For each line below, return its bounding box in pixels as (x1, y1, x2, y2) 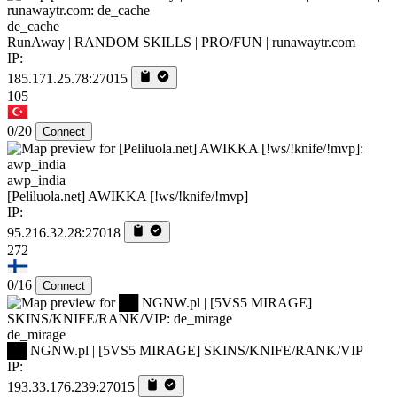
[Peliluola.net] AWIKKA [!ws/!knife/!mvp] (7, 189, 248, 205)
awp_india (7, 173, 66, 189)
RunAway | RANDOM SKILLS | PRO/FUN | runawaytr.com (7, 35, 355, 51)
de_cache (7, 19, 59, 35)
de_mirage (7, 327, 66, 343)
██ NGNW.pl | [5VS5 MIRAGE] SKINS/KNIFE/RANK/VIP (7, 343, 363, 359)
